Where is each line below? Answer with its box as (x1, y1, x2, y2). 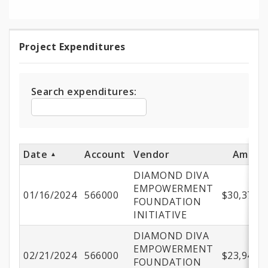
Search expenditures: (31, 85, 137, 99)
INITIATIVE (133, 208, 187, 222)
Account (84, 148, 126, 162)
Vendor (133, 148, 170, 162)
